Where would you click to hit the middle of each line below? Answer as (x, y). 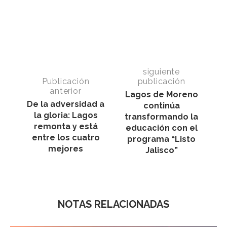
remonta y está (66, 126)
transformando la (161, 117)
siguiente (161, 71)
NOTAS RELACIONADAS (113, 204)
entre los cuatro (66, 137)
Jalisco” (161, 150)
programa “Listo (161, 139)
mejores (66, 148)
